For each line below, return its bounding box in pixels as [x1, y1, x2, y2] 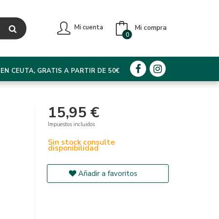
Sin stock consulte [48, 137, 115, 148]
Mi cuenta [74, 23, 103, 32]
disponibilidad [48, 143, 99, 153]
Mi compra [135, 22, 167, 32]
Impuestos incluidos [48, 121, 95, 128]
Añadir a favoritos [76, 169, 138, 178]
